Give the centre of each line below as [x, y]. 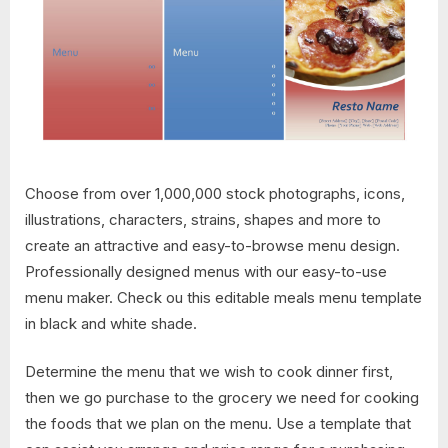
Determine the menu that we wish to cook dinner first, [209, 372]
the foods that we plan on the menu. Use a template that [218, 424]
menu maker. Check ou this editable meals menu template [223, 297]
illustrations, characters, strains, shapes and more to [203, 219]
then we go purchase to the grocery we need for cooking [222, 398]
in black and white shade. [111, 323]
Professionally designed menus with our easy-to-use [206, 271]
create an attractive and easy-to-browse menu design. [212, 245]
